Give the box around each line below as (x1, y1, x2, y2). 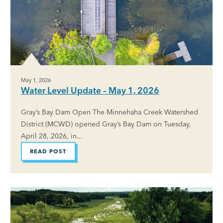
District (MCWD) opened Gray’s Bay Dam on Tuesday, (21, 119, 191, 129)
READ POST (30, 147, 67, 155)
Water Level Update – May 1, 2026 (21, 85, 159, 96)
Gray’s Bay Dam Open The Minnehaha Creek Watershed (21, 108, 198, 117)
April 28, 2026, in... (21, 131, 83, 141)
